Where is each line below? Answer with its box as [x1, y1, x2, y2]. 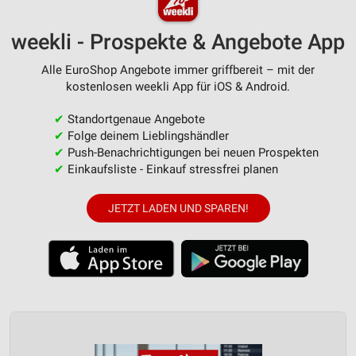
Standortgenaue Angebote [64, 112, 205, 127]
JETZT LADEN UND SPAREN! [107, 202, 249, 215]
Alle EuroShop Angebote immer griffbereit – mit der [41, 63, 315, 78]
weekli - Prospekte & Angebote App [11, 29, 345, 56]
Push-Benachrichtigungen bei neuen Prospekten [64, 145, 319, 161]
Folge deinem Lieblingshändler [64, 129, 229, 144]
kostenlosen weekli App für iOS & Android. [66, 79, 290, 95]
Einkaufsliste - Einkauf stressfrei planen [64, 162, 278, 177]
